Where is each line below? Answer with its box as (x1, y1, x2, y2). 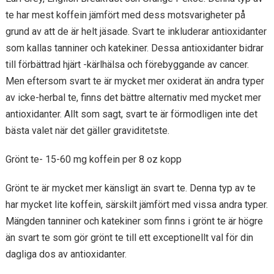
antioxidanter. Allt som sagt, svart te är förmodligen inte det (5, 108, 257, 120)
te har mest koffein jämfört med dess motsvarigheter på (5, 9, 245, 21)
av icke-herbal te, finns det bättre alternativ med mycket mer (5, 92, 261, 103)
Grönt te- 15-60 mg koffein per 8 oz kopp (5, 154, 182, 165)
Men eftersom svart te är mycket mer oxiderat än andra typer (5, 75, 264, 87)
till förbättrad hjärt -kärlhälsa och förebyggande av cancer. (5, 59, 249, 70)
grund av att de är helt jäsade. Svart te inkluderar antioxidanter (5, 26, 267, 37)
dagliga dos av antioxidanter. (5, 248, 127, 260)
